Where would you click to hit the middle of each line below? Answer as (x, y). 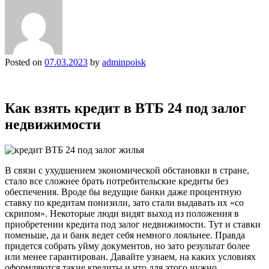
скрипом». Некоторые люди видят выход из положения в (122, 213)
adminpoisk (124, 62)
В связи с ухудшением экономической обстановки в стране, (127, 170)
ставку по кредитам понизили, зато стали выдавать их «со (124, 202)
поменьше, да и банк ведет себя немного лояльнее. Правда (125, 235)
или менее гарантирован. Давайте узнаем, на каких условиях (130, 256)
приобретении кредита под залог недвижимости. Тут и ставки (133, 224)
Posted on (25, 62)
